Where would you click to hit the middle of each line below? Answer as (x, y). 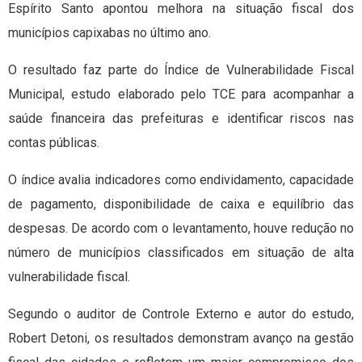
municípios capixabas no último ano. (109, 33)
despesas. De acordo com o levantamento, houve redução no (181, 229)
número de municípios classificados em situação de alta (181, 253)
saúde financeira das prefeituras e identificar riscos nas (181, 119)
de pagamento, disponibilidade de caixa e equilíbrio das (181, 204)
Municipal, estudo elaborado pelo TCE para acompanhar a (181, 95)
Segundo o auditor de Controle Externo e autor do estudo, (181, 314)
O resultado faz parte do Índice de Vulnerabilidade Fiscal (181, 70)
